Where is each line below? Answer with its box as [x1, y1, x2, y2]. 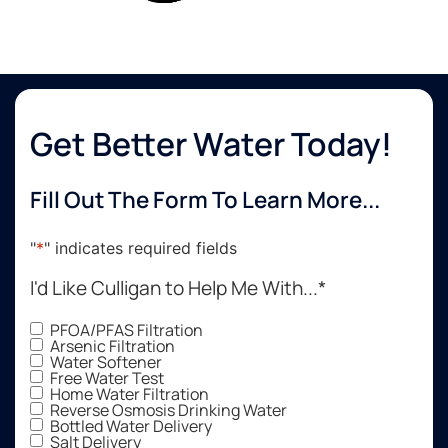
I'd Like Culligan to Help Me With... [30, 275, 318, 302]
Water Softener [50, 351, 162, 374]
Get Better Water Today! [30, 122, 392, 167]
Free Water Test [50, 367, 164, 390]
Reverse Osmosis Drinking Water [50, 399, 287, 422]
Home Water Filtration [50, 383, 209, 406]
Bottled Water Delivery [50, 415, 212, 438]
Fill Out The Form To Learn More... [30, 184, 380, 216]
